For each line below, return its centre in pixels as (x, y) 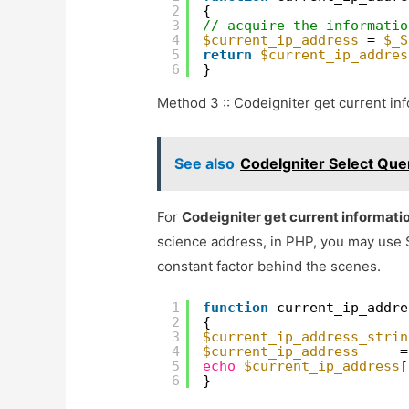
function (236, 308)
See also (205, 164)
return (228, 55)
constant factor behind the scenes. (269, 267)
